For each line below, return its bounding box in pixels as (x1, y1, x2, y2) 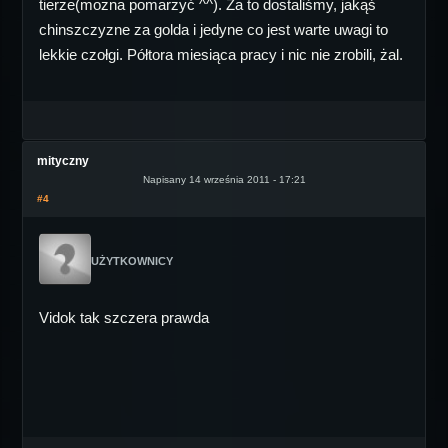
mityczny (37, 154, 89, 168)
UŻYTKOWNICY (91, 255, 173, 267)
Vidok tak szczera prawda (39, 309, 209, 326)
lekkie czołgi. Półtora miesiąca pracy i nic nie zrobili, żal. (39, 46, 403, 63)
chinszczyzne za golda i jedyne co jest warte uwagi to (39, 21, 388, 38)
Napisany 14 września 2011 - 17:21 (142, 174, 306, 185)
